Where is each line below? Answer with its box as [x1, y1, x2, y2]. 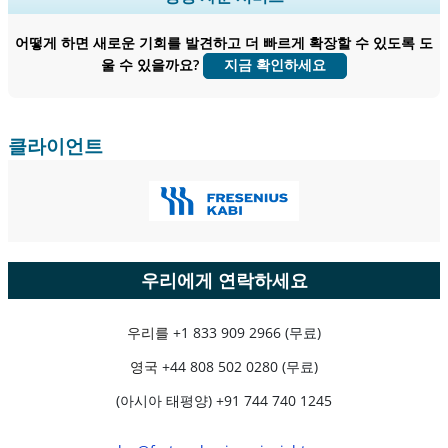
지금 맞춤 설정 [179, 40, 271, 60]
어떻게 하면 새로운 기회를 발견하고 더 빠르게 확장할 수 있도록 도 [15, 32, 433, 52]
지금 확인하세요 [224, 56, 326, 73]
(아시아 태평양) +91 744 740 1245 [116, 390, 332, 410]
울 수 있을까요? [101, 54, 203, 74]
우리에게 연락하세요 [140, 267, 308, 292]
